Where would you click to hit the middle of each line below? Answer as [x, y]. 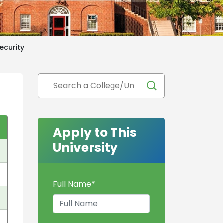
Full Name [72, 184]
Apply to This [95, 132]
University [85, 147]
